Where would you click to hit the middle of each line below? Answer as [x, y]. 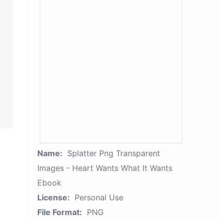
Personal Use [99, 197]
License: [54, 197]
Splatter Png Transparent [114, 153]
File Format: [60, 212]
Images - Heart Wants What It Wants [105, 168]
